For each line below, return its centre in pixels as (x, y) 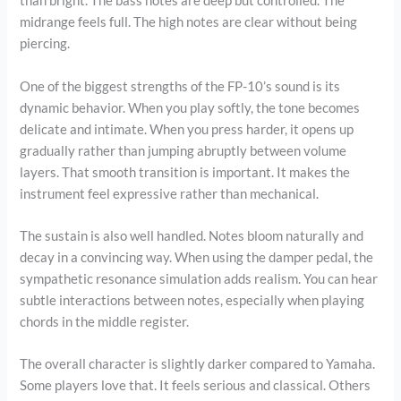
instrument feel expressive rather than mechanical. (170, 193)
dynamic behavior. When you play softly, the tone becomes (190, 107)
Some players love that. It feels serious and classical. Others (196, 386)
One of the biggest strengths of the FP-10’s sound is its (180, 86)
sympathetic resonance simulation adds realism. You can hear (199, 279)
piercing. (45, 44)
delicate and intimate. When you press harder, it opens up (187, 129)
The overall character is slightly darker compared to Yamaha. (198, 364)
